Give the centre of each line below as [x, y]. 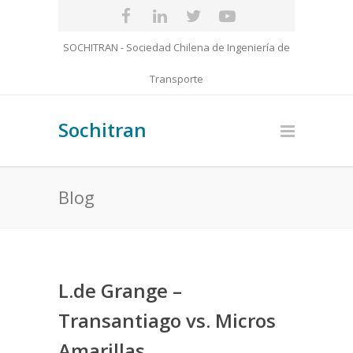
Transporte [176, 79]
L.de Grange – [120, 290]
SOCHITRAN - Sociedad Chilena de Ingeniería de [176, 47]
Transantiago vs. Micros [167, 320]
